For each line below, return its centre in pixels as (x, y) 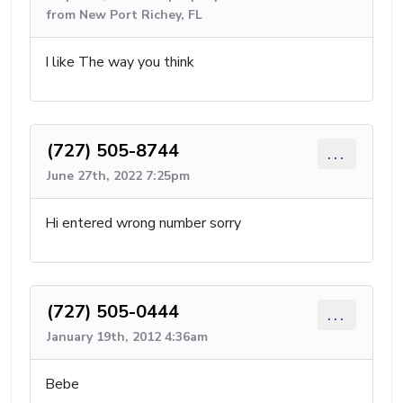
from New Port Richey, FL (125, 15)
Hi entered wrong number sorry (143, 223)
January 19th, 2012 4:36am (127, 337)
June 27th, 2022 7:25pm (118, 176)
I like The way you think (120, 62)
